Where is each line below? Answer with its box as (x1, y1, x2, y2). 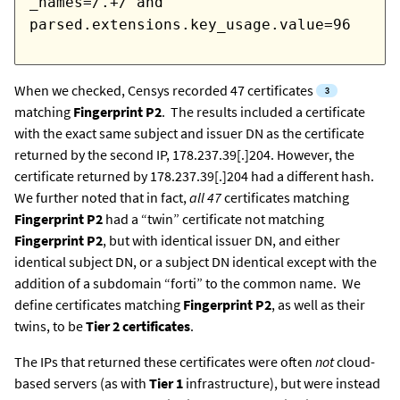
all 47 (189, 188, 221, 207)
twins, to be (14, 317, 86, 336)
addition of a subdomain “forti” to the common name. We (14, 274, 361, 293)
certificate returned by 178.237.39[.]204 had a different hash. (14, 167, 374, 186)
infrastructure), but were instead (183, 374, 380, 393)
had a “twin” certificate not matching (103, 210, 324, 229)
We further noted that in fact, (14, 188, 189, 207)
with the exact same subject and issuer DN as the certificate (14, 124, 364, 143)
